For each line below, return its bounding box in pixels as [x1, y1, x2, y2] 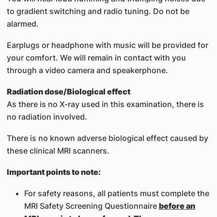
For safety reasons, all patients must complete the [24, 188, 209, 198]
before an [158, 201, 195, 211]
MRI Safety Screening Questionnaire [24, 201, 159, 211]
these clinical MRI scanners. [6, 146, 109, 155]
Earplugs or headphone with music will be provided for [6, 40, 208, 50]
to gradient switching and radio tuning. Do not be [6, 6, 189, 16]
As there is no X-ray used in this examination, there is [6, 99, 204, 109]
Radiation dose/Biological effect [6, 87, 130, 96]
